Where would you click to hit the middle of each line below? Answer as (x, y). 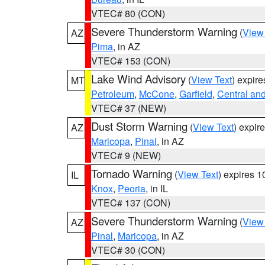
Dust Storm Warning (139, 126)
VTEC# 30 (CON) (128, 250)
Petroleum (113, 94)
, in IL (157, 188)
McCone (157, 94)
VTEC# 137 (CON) (131, 203)
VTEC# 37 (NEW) (129, 108)
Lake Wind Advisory (138, 79)
